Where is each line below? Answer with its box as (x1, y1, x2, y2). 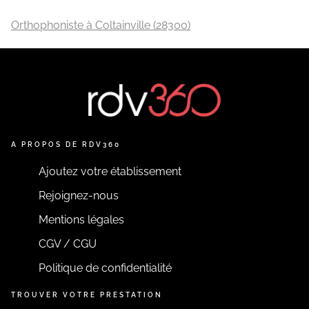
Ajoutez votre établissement (39, 165, 181, 178)
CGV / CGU (39, 237, 97, 250)
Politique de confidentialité (39, 261, 172, 275)
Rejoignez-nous (39, 189, 119, 202)
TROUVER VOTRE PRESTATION (11, 291, 163, 299)
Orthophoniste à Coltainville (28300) (11, 19, 190, 32)
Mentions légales (39, 213, 124, 226)
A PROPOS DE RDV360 (11, 141, 121, 148)
